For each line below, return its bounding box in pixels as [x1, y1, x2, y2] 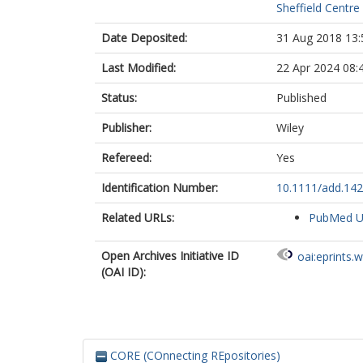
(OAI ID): [101, 264, 146, 280]
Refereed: [101, 150, 152, 165]
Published [276, 90, 327, 105]
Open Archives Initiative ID [101, 248, 239, 263]
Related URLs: [101, 210, 174, 225]
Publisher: [101, 120, 152, 135]
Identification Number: [101, 180, 218, 195]
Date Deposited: [101, 30, 187, 45]
